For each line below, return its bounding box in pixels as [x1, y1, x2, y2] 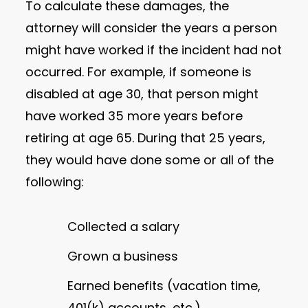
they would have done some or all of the [25, 151, 274, 168]
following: [25, 173, 85, 190]
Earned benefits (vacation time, [67, 276, 261, 294]
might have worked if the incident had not [25, 41, 283, 58]
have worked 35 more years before [25, 107, 243, 124]
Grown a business [67, 247, 179, 265]
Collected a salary [67, 217, 180, 235]
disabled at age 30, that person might [25, 85, 259, 102]
